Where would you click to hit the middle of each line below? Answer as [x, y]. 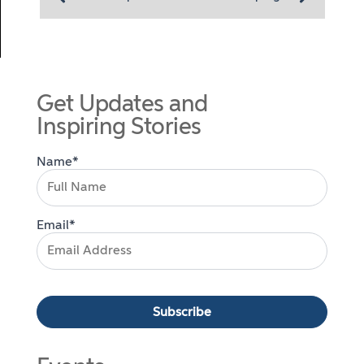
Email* [56, 225]
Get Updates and [122, 105]
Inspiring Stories [119, 128]
